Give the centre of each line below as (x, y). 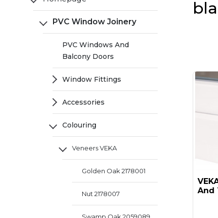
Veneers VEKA (94, 148)
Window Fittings (92, 79)
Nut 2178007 (101, 194)
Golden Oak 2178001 (114, 171)
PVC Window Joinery (94, 22)
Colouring (79, 125)
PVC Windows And (96, 45)
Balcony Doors (88, 56)
